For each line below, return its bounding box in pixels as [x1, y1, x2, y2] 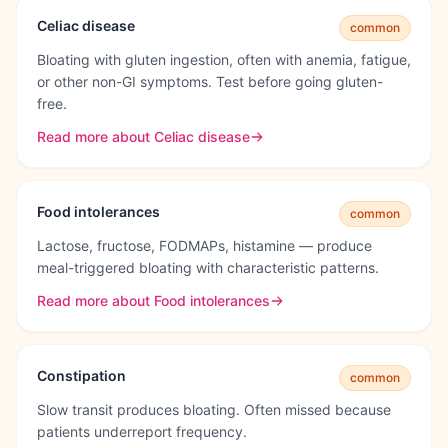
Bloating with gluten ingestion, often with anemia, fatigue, [37, 51, 411, 68]
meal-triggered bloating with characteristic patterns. [37, 259, 379, 276]
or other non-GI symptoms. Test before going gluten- [37, 73, 383, 90]
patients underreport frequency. [37, 423, 247, 440]
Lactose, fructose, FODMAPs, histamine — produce [37, 237, 372, 254]
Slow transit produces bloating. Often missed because [37, 401, 391, 418]
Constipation [37, 367, 126, 384]
